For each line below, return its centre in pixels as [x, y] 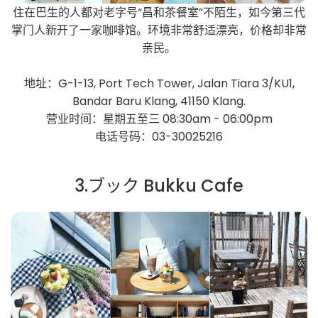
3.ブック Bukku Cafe [159, 186]
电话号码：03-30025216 [159, 137]
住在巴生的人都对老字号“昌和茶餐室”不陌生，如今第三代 [159, 13]
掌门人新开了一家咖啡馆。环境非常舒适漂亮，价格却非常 [159, 31]
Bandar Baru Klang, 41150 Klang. [159, 102]
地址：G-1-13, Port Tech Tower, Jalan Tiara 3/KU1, [159, 84]
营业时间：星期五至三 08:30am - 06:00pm [159, 119]
